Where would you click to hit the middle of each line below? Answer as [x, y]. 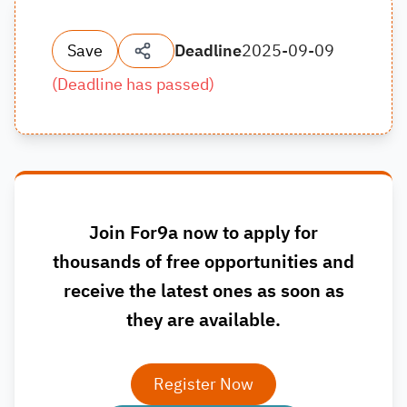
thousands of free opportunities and [203, 262]
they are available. [203, 320]
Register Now [203, 384]
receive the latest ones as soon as [203, 291]
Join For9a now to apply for [203, 233]
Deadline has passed [133, 84]
